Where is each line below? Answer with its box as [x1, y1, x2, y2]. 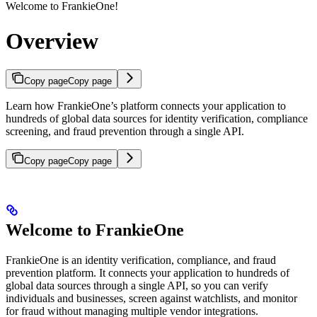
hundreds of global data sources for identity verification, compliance [6, 113, 308, 125]
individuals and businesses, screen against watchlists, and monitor [6, 292, 297, 305]
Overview [6, 28, 98, 54]
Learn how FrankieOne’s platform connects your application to [6, 100, 286, 113]
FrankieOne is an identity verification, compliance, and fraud [6, 254, 276, 267]
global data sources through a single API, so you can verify [6, 279, 268, 292]
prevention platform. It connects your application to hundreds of [6, 267, 289, 279]
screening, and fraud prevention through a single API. [6, 125, 244, 138]
